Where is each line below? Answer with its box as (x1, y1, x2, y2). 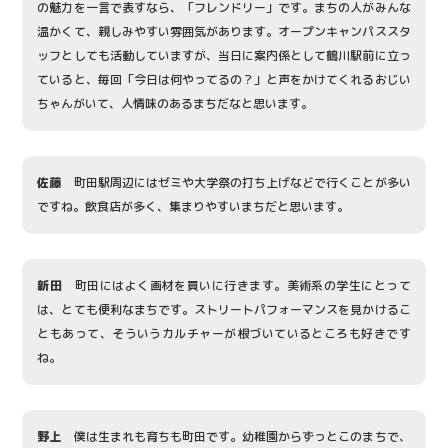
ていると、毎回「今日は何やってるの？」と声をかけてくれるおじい (37, 70, 411, 88)
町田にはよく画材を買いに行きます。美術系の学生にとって (62, 276, 411, 294)
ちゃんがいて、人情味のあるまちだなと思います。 (37, 94, 314, 112)
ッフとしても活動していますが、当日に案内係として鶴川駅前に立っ (37, 46, 411, 64)
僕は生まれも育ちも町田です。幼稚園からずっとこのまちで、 (61, 427, 411, 445)
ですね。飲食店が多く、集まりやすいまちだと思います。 (37, 197, 350, 215)
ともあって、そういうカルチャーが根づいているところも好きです (37, 324, 411, 342)
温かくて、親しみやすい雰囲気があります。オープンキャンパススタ (37, 22, 411, 40)
